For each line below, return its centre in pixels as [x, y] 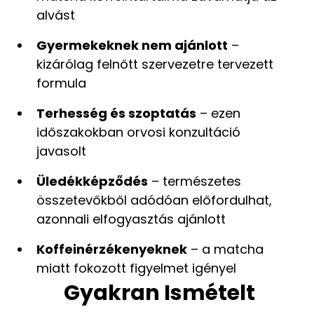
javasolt [61, 151]
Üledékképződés [92, 181]
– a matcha [225, 249]
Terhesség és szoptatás [116, 113]
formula [61, 83]
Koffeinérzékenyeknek [112, 249]
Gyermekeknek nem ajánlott [132, 45]
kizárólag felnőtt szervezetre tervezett [155, 64]
